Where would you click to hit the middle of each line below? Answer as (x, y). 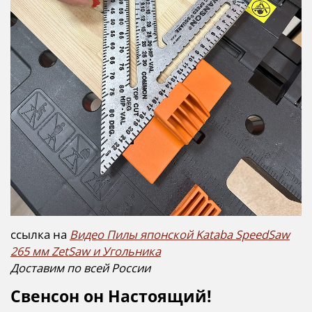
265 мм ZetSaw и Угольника (86, 251)
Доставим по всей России (80, 267)
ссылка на (40, 234)
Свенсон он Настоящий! (111, 296)
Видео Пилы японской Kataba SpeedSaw (180, 234)
